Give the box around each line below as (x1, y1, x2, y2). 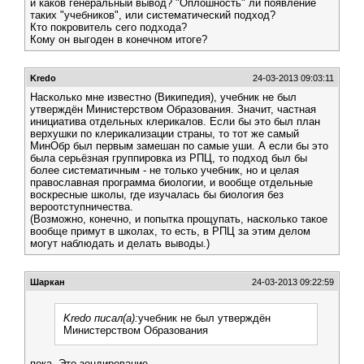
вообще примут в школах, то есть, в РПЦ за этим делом (30, 225, 310, 237)
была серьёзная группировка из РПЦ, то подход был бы (30, 152, 307, 164)
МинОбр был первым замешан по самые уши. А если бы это (30, 140, 328, 152)
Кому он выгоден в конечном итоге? (30, 33, 207, 45)
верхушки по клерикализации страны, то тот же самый (30, 128, 299, 140)
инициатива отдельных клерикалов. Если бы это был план (30, 115, 320, 128)
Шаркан (30, 277, 65, 287)
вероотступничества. (30, 201, 133, 213)
